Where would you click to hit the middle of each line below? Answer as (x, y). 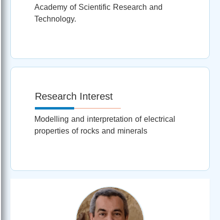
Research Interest (74, 96)
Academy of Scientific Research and (98, 7)
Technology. (55, 19)
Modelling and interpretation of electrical (105, 119)
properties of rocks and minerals (91, 131)
